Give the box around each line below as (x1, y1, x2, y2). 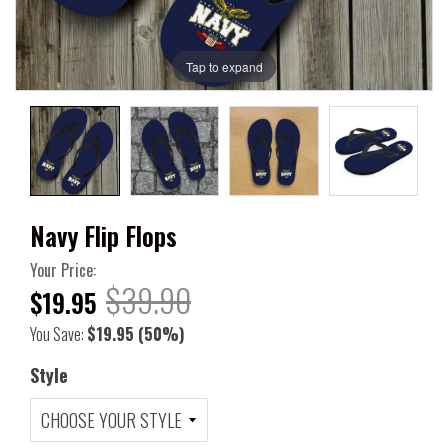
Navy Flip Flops (30, 216, 177, 254)
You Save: (30, 321, 87, 346)
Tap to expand (185, 57, 263, 75)
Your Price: (30, 257, 96, 282)
